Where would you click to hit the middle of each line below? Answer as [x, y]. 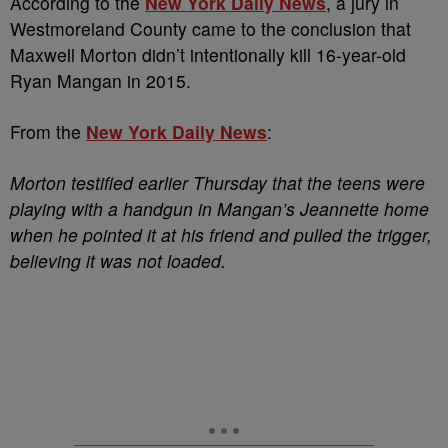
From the [48, 131]
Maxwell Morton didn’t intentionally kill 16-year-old [208, 54]
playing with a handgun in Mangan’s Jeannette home [219, 208]
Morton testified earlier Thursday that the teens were [217, 182]
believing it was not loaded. [118, 260]
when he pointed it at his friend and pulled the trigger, [221, 234]
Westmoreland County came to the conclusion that [210, 28]
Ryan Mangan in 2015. [100, 80]
